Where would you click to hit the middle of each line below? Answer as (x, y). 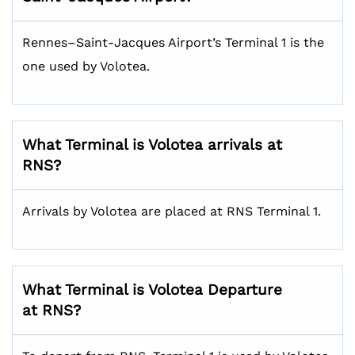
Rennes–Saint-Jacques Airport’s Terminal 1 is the (173, 42)
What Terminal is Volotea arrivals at (152, 145)
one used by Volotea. (86, 66)
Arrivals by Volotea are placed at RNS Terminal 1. (172, 211)
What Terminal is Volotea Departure (152, 290)
